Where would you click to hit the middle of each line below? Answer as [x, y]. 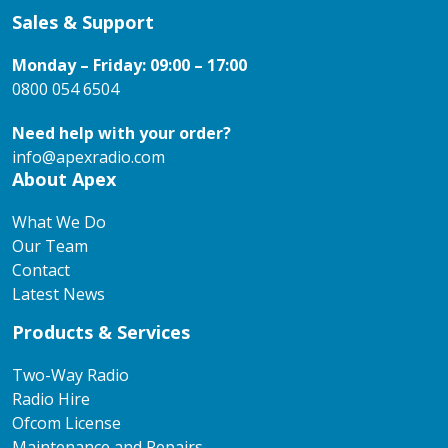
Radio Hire [51, 398]
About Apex [64, 178]
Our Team [50, 245]
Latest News [58, 293]
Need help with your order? [121, 132]
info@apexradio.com [88, 156]
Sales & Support [83, 21]
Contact [41, 269]
